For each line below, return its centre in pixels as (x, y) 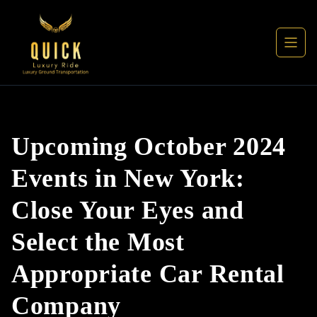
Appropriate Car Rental (148, 274)
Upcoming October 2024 (149, 146)
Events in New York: (128, 178)
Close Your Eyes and (128, 210)
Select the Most (98, 242)
